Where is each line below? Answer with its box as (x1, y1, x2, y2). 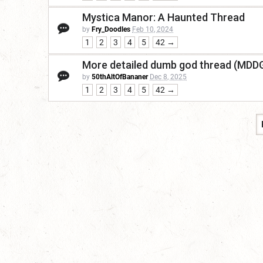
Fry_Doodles (92, 25, 130, 34)
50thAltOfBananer (92, 73, 148, 82)
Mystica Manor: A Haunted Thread (82, 11, 245, 24)
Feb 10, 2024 (132, 25, 173, 34)
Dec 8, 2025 (150, 73, 187, 82)
